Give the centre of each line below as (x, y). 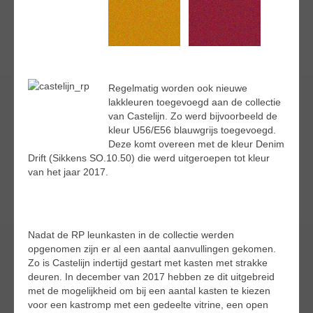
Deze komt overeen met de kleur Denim (196, 144)
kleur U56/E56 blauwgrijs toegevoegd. (192, 130)
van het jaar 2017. (68, 172)
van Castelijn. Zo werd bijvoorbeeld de (193, 116)
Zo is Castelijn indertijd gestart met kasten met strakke (148, 263)
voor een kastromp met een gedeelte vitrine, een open (148, 305)
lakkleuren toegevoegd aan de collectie (195, 102)
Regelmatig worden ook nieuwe (178, 88)
